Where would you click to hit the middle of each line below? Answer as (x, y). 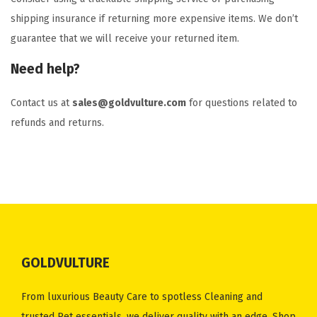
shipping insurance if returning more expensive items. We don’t (154, 19)
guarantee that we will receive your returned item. (125, 39)
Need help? (45, 69)
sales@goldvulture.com (129, 103)
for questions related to (242, 103)
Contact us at (41, 103)
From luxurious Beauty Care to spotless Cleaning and (142, 297)
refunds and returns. (57, 123)
